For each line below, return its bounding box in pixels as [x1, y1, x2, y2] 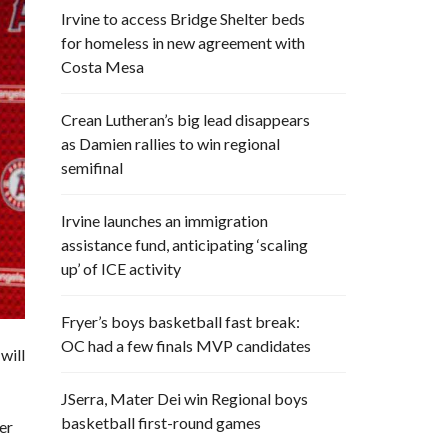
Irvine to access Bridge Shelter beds [61, 9, 305, 28]
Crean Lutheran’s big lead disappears [61, 110, 310, 129]
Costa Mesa [61, 57, 144, 76]
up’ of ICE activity [61, 259, 181, 278]
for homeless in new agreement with [61, 33, 305, 52]
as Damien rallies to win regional [61, 134, 280, 153]
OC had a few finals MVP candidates [61, 336, 311, 355]
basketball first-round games [61, 413, 261, 432]
